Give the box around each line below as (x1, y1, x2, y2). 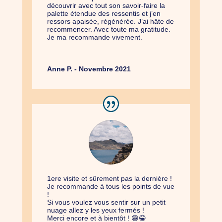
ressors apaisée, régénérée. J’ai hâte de (47, 17, 174, 26)
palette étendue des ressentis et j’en (47, 9, 161, 18)
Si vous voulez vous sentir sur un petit (47, 198, 166, 207)
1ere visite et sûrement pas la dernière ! (47, 174, 172, 183)
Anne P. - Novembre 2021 (47, 65, 131, 73)
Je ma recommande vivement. (47, 33, 142, 42)
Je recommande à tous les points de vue (47, 182, 174, 191)
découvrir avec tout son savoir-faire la (47, 1, 165, 10)
